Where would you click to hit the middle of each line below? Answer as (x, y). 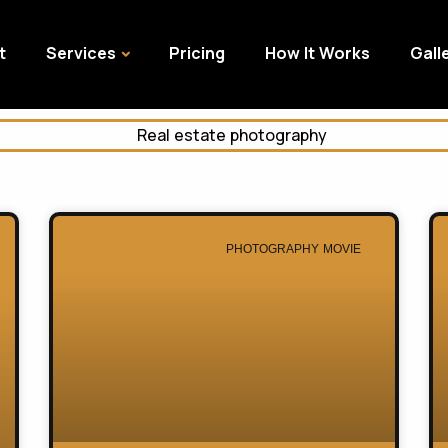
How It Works (317, 53)
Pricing (197, 53)
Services (81, 53)
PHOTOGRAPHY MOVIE (293, 249)
